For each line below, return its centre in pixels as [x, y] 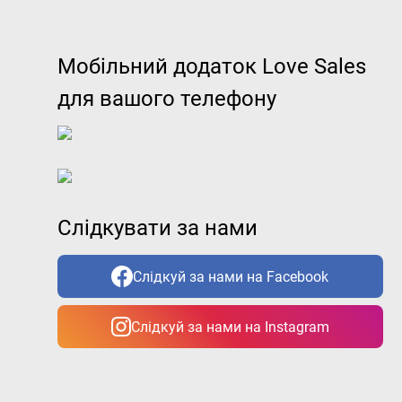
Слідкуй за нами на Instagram [230, 327]
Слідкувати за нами [157, 228]
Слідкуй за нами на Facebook [231, 276]
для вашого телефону [167, 99]
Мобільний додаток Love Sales [212, 66]
